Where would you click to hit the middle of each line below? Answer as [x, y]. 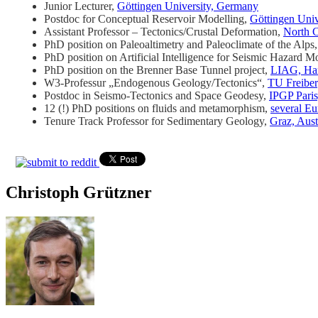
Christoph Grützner [79, 192]
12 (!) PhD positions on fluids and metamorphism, [157, 108]
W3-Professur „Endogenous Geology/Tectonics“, [156, 82]
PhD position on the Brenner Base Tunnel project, [157, 70]
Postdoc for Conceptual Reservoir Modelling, [147, 18]
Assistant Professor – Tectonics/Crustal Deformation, [164, 31]
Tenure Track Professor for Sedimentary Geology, [157, 121]
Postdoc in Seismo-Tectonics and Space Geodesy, [157, 95]
